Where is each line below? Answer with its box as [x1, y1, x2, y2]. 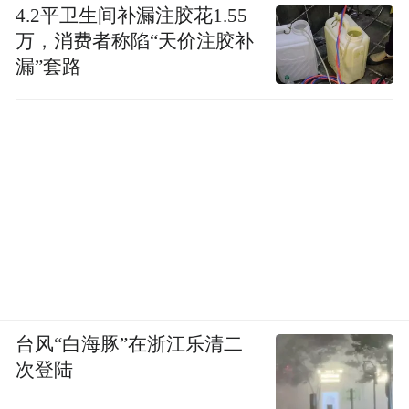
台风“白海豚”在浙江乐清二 [16, 334, 244, 355]
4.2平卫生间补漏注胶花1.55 [16, 5, 248, 26]
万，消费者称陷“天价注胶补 [16, 31, 255, 52]
